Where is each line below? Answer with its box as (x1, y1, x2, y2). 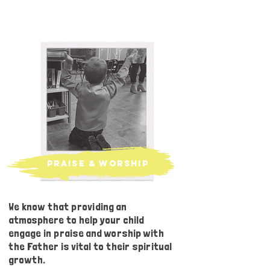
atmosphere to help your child (8, 213, 144, 226)
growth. (8, 253, 47, 266)
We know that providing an (8, 200, 127, 213)
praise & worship (46, 159, 149, 169)
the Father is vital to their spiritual (8, 240, 172, 253)
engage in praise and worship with (8, 227, 164, 239)
